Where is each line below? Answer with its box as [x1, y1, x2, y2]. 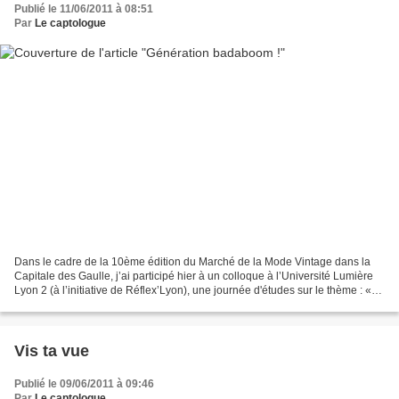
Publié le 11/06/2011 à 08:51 [14, 3, 153, 16]
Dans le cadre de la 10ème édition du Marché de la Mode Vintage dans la [14, 255, 370, 268]
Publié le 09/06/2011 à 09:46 [14, 377, 154, 390]
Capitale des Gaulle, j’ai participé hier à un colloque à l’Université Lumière [14, 269, 373, 282]
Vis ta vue [14, 341, 89, 360]
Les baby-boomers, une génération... [14, 297, 192, 311]
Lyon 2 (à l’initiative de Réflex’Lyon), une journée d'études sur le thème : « [14, 283, 371, 297]
